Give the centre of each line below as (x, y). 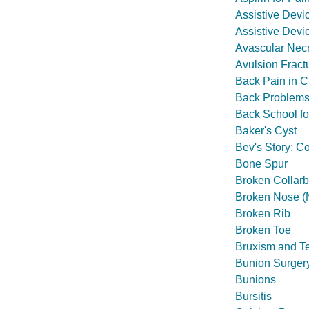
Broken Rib (263, 213)
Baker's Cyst (266, 131)
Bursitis (253, 296)
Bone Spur (261, 164)
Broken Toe (263, 230)
